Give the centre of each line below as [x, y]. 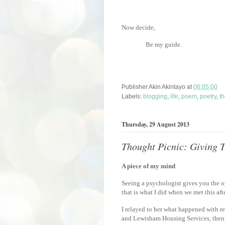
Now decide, [138, 27]
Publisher [135, 87]
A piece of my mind [148, 166]
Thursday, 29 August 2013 [155, 125]
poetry [208, 96]
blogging [155, 96]
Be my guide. [164, 44]
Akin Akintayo [167, 87]
